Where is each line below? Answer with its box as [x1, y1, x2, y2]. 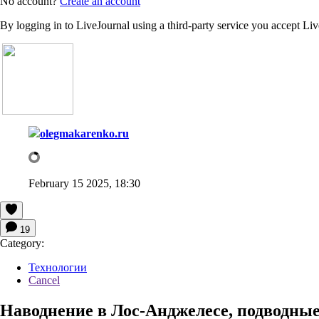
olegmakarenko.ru [40, 127, 129, 140]
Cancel [28, 273, 60, 286]
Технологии [28, 261, 87, 273]
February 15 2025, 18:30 [28, 177, 140, 189]
